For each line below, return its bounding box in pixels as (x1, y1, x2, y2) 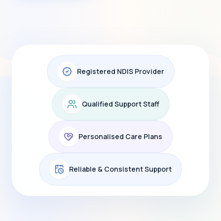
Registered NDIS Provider (76, 67, 164, 76)
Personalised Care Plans (78, 132, 162, 141)
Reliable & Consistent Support (69, 164, 172, 174)
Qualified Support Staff (81, 99, 159, 109)
